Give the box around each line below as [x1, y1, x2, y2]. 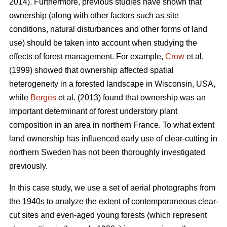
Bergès [30, 93, 56, 102]
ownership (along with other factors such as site [9, 11, 179, 20]
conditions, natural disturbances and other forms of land [9, 25, 207, 34]
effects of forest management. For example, [9, 52, 165, 61]
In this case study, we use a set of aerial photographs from [9, 183, 215, 193]
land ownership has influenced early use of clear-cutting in [9, 134, 217, 143]
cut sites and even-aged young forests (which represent [9, 211, 207, 220]
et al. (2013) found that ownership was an [56, 93, 206, 102]
